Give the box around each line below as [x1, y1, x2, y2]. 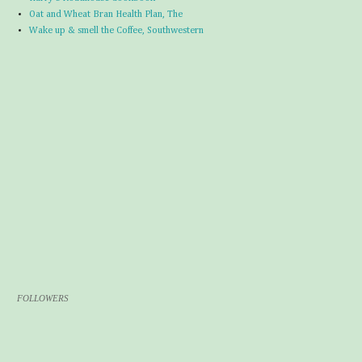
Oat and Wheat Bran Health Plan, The [29, 10, 183, 19]
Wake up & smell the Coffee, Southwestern [29, 26, 204, 36]
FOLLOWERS [17, 293, 69, 303]
